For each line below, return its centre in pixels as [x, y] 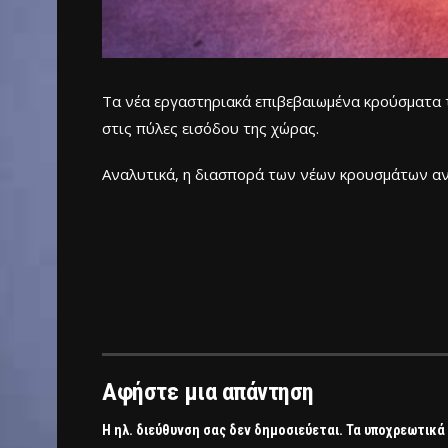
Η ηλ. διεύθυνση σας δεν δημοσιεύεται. [222, 430]
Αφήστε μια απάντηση [208, 392]
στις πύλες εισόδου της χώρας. [210, 128]
